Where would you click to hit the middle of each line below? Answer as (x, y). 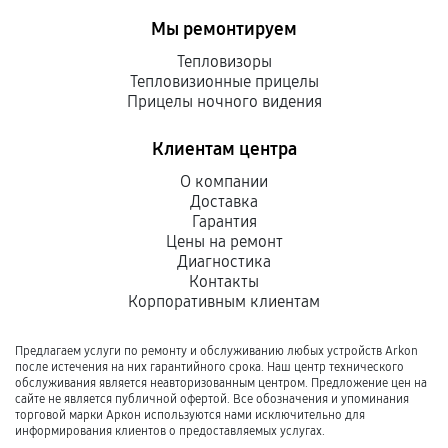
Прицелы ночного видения (224, 101)
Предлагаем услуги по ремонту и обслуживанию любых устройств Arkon (216, 351)
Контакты (224, 281)
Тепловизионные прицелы (224, 81)
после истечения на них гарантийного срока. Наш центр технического (209, 367)
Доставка (224, 201)
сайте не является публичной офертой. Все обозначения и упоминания (212, 399)
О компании (224, 181)
